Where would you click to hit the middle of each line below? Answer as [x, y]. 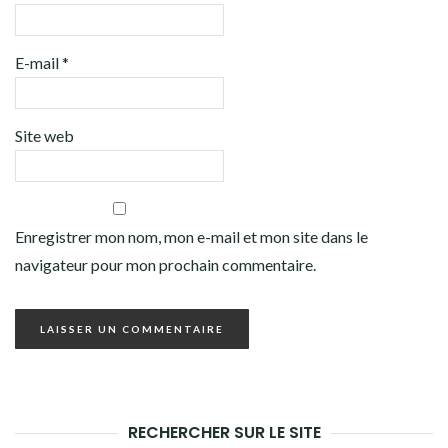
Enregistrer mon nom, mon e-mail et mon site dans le [191, 237]
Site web [44, 136]
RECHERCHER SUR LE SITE [224, 433]
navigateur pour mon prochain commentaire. [165, 265]
